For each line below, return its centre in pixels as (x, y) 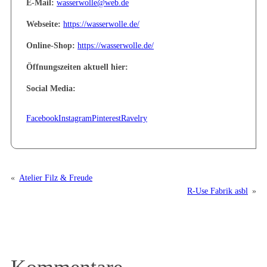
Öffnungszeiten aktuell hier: (77, 67)
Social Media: (51, 89)
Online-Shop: (51, 46)
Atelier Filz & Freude (56, 178)
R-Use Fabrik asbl (218, 191)
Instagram (75, 118)
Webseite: (44, 24)
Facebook (42, 118)
